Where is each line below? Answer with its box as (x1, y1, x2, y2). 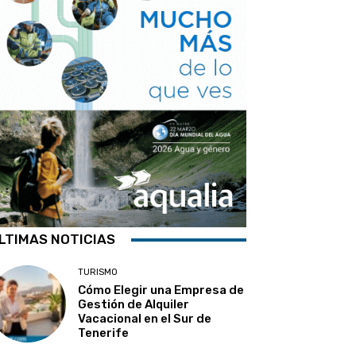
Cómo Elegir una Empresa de (78, 283, 245, 298)
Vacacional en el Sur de (78, 311, 212, 327)
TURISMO (78, 267, 118, 278)
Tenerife (78, 326, 130, 341)
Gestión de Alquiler (78, 297, 190, 312)
